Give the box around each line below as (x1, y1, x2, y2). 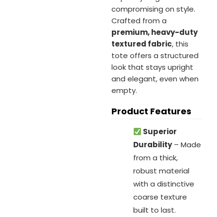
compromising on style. (111, 4, 195, 15)
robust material (133, 166, 189, 176)
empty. (111, 85, 137, 96)
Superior (141, 126, 177, 137)
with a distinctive (133, 179, 194, 189)
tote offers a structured (111, 50, 199, 61)
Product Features (111, 105, 191, 118)
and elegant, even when (111, 74, 199, 84)
